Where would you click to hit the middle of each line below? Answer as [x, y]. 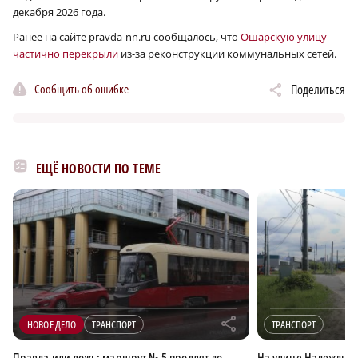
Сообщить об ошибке [82, 88]
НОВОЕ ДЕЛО [52, 325]
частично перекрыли [66, 54]
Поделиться [318, 90]
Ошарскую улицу [284, 37]
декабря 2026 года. [59, 12]
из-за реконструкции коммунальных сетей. [227, 54]
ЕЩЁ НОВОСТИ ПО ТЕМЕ [98, 169]
